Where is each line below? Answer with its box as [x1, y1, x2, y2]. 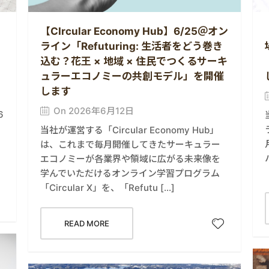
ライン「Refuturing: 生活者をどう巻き [40, 40, 223, 53]
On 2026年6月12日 [53, 105, 134, 117]
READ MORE [64, 219, 110, 229]
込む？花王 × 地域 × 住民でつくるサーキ [40, 55, 228, 68]
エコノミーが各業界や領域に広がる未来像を [40, 153, 221, 165]
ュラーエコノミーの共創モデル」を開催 [40, 70, 225, 83]
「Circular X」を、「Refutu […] [40, 182, 175, 194]
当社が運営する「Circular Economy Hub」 [40, 124, 219, 136]
